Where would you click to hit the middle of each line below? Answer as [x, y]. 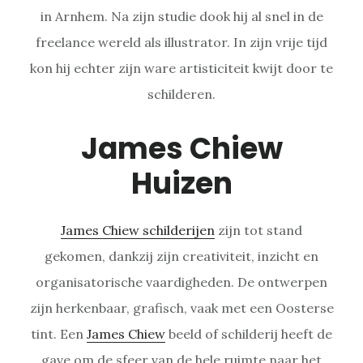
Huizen [181, 183]
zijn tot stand [258, 230]
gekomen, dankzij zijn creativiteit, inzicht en [181, 256]
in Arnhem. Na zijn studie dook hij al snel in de [181, 16]
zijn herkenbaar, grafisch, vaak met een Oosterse [181, 307]
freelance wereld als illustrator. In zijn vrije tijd [181, 42]
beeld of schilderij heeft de [249, 333]
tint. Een [59, 333]
